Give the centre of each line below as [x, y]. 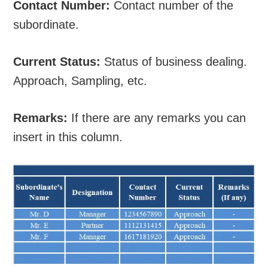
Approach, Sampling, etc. [80, 80]
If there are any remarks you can [157, 118]
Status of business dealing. [174, 61]
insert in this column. [68, 137]
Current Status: [57, 61]
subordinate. [46, 24]
